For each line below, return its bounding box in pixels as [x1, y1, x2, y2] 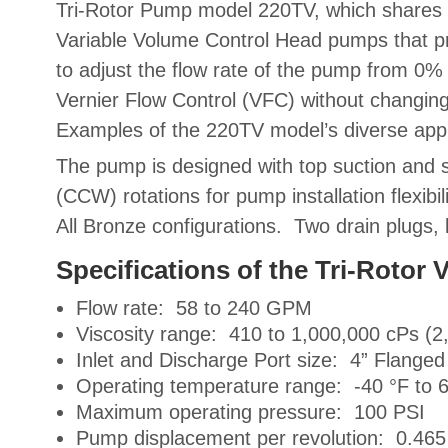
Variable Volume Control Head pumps [55, 28, 388, 51]
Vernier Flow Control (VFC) [55, 88, 295, 111]
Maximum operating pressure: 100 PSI [75, 400, 425, 423]
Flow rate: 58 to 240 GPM [75, 296, 312, 319]
